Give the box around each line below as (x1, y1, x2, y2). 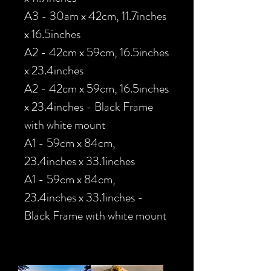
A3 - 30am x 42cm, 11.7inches (24, 7, 166, 25)
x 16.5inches (24, 25, 80, 43)
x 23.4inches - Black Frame (24, 97, 153, 116)
